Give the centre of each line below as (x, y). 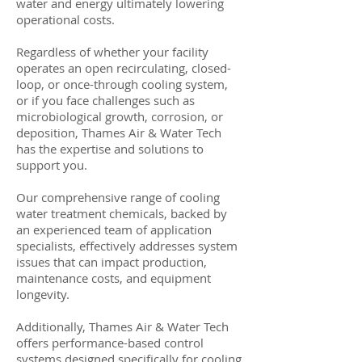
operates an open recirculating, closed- (124, 68)
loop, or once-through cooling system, (122, 84)
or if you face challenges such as (105, 100)
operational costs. (65, 19)
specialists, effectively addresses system (127, 246)
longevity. (43, 294)
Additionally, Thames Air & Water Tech (122, 326)
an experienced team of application (114, 229)
